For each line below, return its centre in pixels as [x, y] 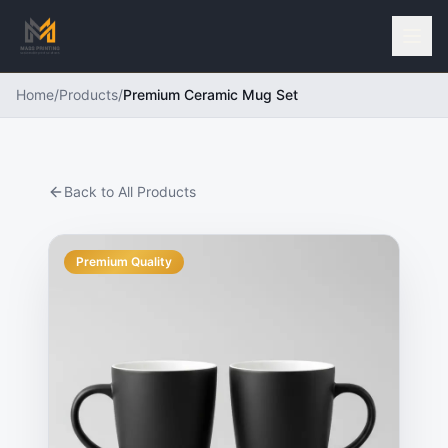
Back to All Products [130, 191]
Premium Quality [124, 261]
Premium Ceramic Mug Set [210, 94]
